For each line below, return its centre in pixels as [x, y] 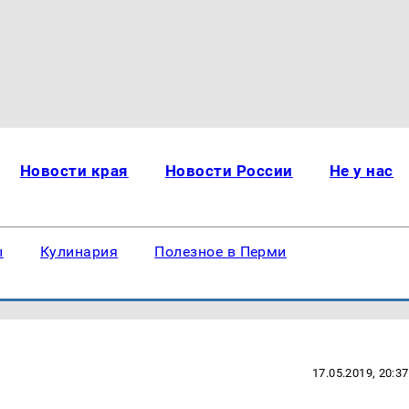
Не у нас [361, 171]
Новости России [229, 171]
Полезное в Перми [220, 252]
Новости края [74, 171]
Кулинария [79, 252]
